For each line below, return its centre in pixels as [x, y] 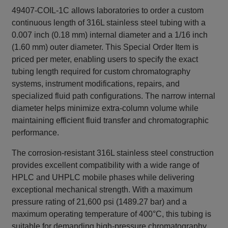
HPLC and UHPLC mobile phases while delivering [103, 178]
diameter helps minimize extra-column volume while [105, 108]
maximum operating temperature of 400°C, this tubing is [112, 214]
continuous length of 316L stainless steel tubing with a [109, 23]
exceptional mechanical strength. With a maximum [102, 190]
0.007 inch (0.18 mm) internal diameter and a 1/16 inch [110, 35]
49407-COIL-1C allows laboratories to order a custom [108, 11]
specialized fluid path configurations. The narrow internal [114, 96]
